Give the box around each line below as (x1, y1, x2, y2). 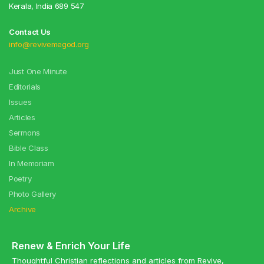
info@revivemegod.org (9, 39, 89, 49)
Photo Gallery (9, 189, 57, 199)
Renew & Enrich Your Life (12, 240, 130, 252)
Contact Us (9, 27, 51, 37)
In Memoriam (9, 159, 54, 169)
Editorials (9, 82, 41, 92)
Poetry (9, 174, 32, 184)
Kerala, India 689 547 (9, 1, 84, 11)
